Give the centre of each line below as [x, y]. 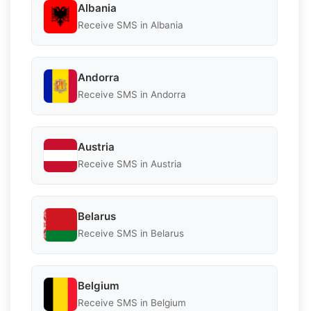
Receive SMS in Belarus [131, 234]
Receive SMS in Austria [130, 164]
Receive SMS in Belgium [132, 303]
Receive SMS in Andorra [132, 95]
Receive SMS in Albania [131, 25]
